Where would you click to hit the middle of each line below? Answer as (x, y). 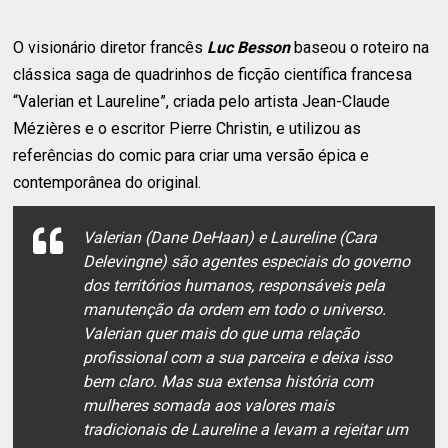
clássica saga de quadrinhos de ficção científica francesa (213, 74)
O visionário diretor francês (110, 47)
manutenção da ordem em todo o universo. (235, 309)
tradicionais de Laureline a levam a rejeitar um (246, 429)
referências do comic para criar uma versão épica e (191, 155)
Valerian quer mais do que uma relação (221, 333)
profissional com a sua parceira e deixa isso (238, 357)
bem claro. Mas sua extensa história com (228, 381)
